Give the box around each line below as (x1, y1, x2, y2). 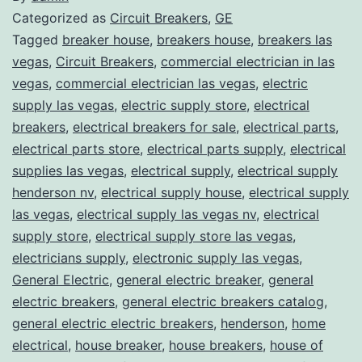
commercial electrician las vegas (56, 74, 255, 91)
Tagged (12, 31, 62, 48)
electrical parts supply (147, 140, 283, 157)
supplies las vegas (12, 162, 124, 179)
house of (270, 336, 323, 353)
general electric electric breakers (12, 314, 213, 331)
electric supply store (121, 96, 246, 113)
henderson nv (12, 183, 94, 200)
